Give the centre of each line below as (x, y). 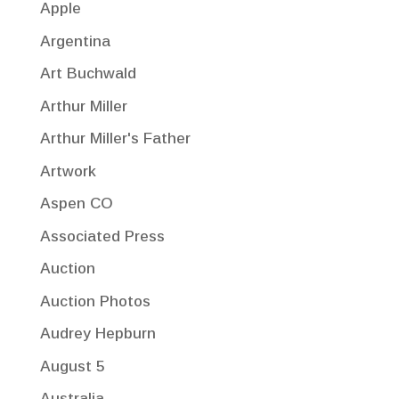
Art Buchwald (88, 73)
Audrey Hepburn (98, 334)
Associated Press (102, 236)
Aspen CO (76, 204)
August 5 (72, 366)
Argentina (75, 41)
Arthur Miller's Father (115, 138)
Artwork (68, 171)
